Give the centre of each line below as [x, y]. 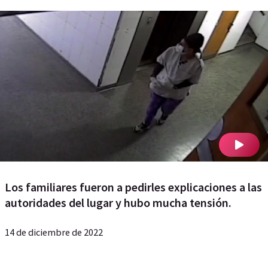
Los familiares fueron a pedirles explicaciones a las [133, 187]
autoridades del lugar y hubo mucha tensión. [118, 202]
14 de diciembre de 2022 [54, 232]
